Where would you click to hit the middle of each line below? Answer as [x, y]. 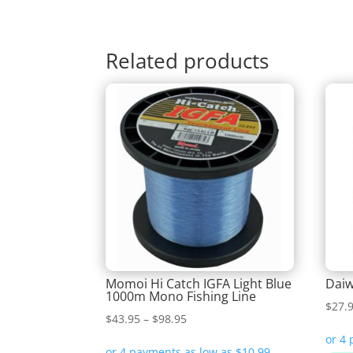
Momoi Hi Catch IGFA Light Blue [199, 283]
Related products [188, 60]
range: [203, 338]
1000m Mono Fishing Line [181, 296]
